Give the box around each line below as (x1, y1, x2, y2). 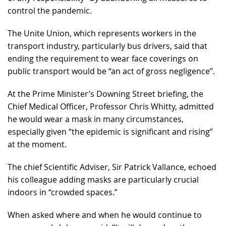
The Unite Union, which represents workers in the (8, 28, 196, 39)
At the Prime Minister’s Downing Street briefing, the (8, 88, 203, 100)
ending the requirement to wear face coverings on (8, 53, 198, 65)
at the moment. (8, 139, 67, 150)
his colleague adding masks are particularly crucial (8, 174, 199, 186)
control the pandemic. (8, 5, 92, 17)
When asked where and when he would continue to (8, 209, 202, 221)
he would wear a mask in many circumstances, (8, 114, 184, 125)
